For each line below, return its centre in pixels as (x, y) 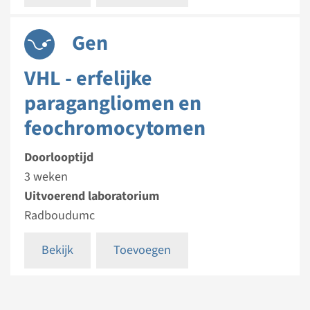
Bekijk (57, 250)
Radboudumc (60, 216)
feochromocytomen (115, 128)
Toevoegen (142, 250)
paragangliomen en (113, 103)
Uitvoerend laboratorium (92, 196)
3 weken (46, 177)
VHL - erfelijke (88, 79)
